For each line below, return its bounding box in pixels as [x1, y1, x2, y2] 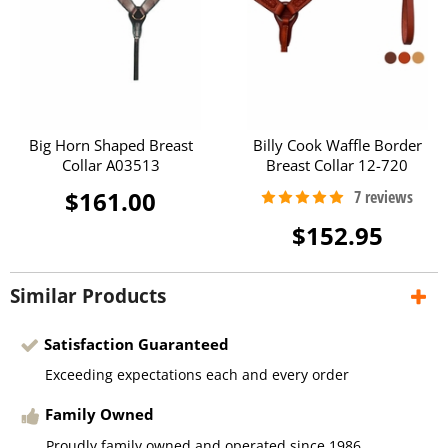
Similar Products [10, 283, 166, 310]
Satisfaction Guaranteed [44, 334, 229, 355]
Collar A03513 [61, 155, 160, 176]
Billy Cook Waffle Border [252, 135, 422, 156]
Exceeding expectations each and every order [45, 365, 349, 385]
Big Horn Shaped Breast [28, 135, 193, 156]
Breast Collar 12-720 [266, 155, 409, 176]
